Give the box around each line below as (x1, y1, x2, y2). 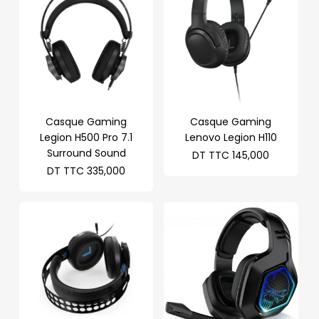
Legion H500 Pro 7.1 (40, 130, 133, 145)
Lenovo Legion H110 (184, 130, 277, 145)
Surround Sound (46, 145, 126, 160)
